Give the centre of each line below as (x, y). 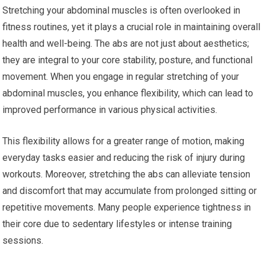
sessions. (23, 241)
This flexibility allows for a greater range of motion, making (124, 141)
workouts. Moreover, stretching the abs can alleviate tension (127, 174)
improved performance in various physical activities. (110, 110)
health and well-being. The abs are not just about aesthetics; (126, 44)
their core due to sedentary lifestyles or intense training (117, 224)
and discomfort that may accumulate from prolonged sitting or (130, 191)
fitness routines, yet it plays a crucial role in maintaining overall (132, 27)
